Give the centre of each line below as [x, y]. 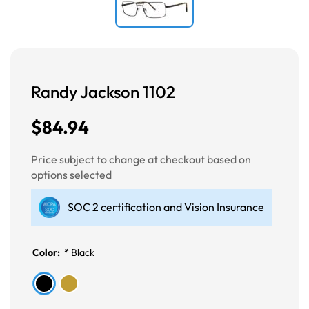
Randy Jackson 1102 [103, 91]
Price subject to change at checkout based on [141, 159]
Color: [47, 252]
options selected [71, 174]
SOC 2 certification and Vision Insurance [166, 207]
